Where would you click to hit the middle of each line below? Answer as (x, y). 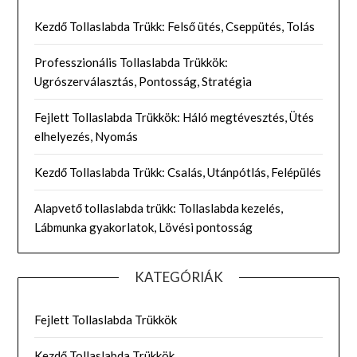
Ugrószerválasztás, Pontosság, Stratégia (143, 81)
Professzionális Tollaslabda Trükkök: (131, 62)
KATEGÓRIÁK (178, 277)
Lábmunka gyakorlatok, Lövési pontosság (144, 227)
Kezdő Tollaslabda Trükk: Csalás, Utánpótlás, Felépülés (178, 172)
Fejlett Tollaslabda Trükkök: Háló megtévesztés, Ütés (175, 117)
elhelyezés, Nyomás (86, 136)
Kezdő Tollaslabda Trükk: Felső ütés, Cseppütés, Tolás (175, 26)
